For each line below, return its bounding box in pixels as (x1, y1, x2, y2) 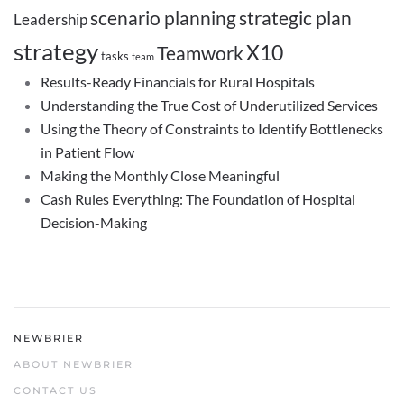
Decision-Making (41, 214, 147, 231)
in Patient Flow (41, 143, 134, 161)
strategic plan (239, 7, 352, 29)
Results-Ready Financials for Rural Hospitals (41, 73, 315, 90)
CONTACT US (14, 384, 97, 397)
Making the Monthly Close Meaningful (41, 167, 280, 184)
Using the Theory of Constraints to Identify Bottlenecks (41, 120, 383, 137)
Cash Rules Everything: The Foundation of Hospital (41, 190, 355, 207)
